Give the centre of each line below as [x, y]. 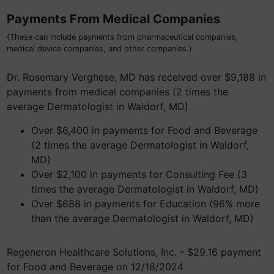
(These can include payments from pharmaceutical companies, [122, 37]
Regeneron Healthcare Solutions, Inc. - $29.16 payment [134, 252]
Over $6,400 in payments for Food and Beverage [144, 130]
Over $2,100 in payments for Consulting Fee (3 [139, 174]
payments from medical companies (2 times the [117, 92]
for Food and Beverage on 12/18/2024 [95, 267]
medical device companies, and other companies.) [99, 49]
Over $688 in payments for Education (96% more [146, 204]
